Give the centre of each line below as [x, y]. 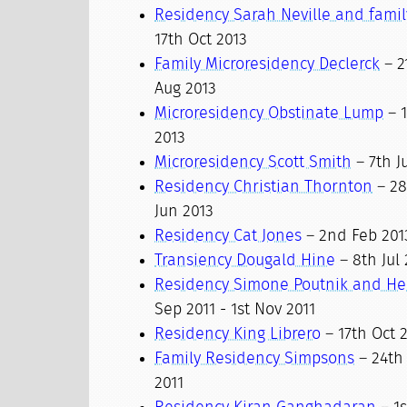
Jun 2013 [184, 212]
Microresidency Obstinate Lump [269, 114]
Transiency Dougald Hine [245, 261]
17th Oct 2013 [201, 40]
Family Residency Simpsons [255, 359]
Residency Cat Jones [228, 236]
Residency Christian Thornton [264, 187]
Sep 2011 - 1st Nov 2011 [235, 310]
